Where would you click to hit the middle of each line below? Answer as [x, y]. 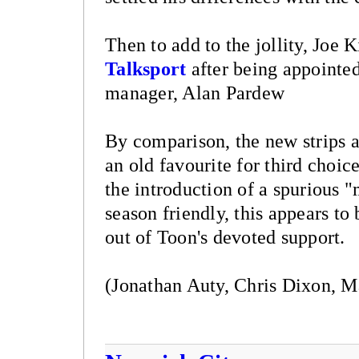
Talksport [146, 69]
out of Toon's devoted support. [225, 237]
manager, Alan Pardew [195, 93]
